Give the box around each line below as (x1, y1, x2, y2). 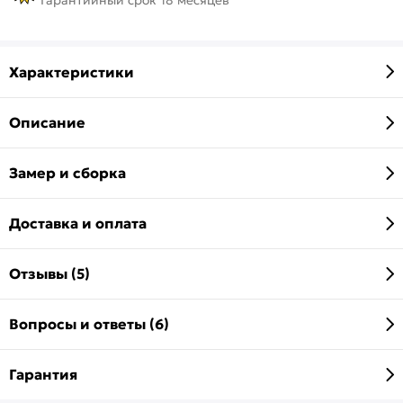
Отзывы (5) (9, 264, 90, 283)
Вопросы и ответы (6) (9, 315, 169, 334)
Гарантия (9, 365, 77, 384)
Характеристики (9, 62, 134, 81)
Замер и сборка (9, 164, 126, 183)
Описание (9, 113, 85, 132)
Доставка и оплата (9, 214, 147, 233)
